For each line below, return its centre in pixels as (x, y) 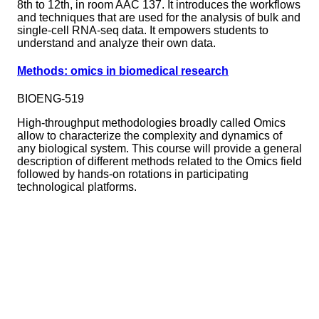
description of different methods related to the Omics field (159, 162)
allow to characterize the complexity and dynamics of (150, 136)
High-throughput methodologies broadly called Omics (151, 123)
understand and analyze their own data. (116, 43)
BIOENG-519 (51, 99)
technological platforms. (77, 187)
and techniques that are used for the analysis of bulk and (159, 17)
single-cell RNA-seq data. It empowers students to (143, 30)
